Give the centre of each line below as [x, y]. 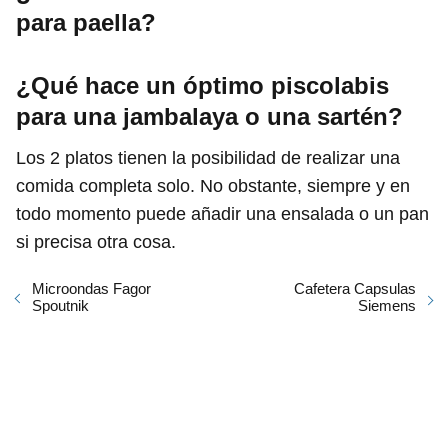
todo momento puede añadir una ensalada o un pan [222, 213]
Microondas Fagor [91, 288]
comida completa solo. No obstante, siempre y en [213, 185]
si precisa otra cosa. [96, 241]
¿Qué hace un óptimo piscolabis [202, 85]
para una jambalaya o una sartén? [209, 116]
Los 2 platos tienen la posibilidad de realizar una [208, 157]
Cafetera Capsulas [355, 288]
